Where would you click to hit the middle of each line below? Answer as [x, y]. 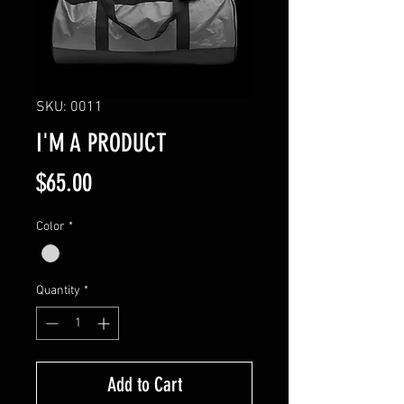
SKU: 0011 [69, 107]
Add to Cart [144, 385]
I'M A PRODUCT [101, 143]
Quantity [58, 291]
